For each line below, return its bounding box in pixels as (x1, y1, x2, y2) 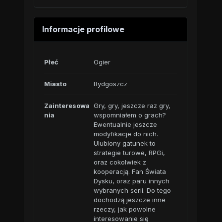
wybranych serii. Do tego (93, 186, 171, 194)
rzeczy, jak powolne (93, 205, 156, 213)
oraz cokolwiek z (93, 158, 146, 166)
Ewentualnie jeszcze (93, 120, 157, 128)
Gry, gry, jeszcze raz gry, (93, 102, 170, 110)
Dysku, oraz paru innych (93, 177, 169, 185)
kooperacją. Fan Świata (93, 167, 166, 175)
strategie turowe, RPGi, (93, 149, 165, 157)
